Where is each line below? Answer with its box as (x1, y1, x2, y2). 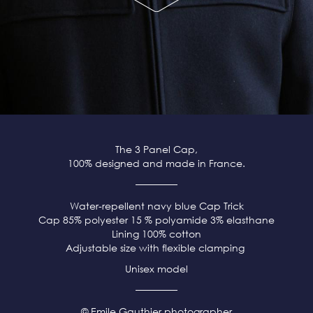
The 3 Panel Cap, (115, 143, 198, 156)
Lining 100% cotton (112, 228, 201, 240)
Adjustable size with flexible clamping (66, 242, 247, 254)
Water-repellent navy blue (69, 200, 196, 212)
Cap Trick (198, 200, 244, 212)
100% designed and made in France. (68, 157, 245, 170)
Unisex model (125, 263, 188, 275)
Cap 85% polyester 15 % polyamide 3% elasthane (38, 214, 275, 226)
